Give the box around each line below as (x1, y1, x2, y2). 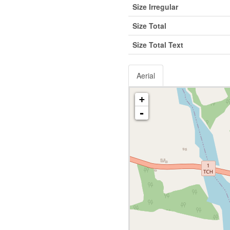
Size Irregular (132, 1, 178, 12)
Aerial (136, 70, 155, 81)
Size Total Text (132, 39, 183, 50)
